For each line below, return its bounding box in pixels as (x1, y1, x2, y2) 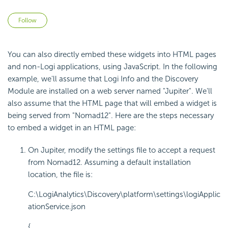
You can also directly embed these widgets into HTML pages (8, 50, 216, 60)
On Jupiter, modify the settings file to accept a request (28, 146, 215, 155)
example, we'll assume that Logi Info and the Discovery (8, 74, 198, 84)
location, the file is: (28, 170, 93, 180)
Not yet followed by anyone (47, 14, 142, 23)
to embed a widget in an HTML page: (8, 123, 136, 133)
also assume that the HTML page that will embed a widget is (8, 99, 217, 108)
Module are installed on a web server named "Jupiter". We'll (8, 87, 212, 96)
